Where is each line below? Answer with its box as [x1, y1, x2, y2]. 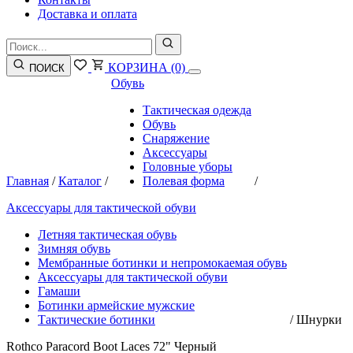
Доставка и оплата [38, 7, 137, 20]
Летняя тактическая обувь [38, 228, 176, 241]
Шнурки [296, 313, 342, 326]
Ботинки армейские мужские [38, 299, 195, 312]
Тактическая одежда [143, 103, 251, 117]
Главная [6, 174, 49, 188]
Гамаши [38, 284, 80, 298]
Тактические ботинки [38, 313, 155, 326]
